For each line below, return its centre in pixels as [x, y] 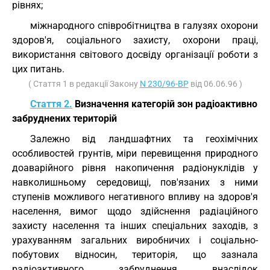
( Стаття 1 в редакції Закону [84, 84]
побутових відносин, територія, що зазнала [135, 255]
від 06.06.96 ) [215, 84]
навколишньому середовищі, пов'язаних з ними [135, 182]
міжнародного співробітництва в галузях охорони [144, 26]
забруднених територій [64, 118]
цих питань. [38, 69]
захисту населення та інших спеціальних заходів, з [135, 226]
